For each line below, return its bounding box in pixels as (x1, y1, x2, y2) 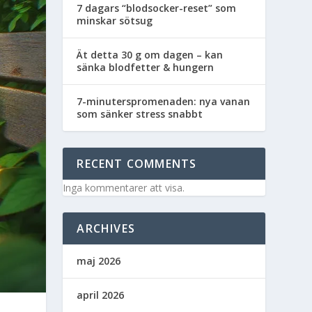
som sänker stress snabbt (77, 107, 203, 120)
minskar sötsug (77, 13, 153, 27)
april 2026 (77, 288, 125, 302)
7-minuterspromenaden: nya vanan (77, 94, 251, 108)
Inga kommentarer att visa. (63, 180, 185, 194)
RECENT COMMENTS (77, 155, 197, 171)
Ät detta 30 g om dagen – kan (77, 47, 224, 61)
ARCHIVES (77, 220, 135, 236)
